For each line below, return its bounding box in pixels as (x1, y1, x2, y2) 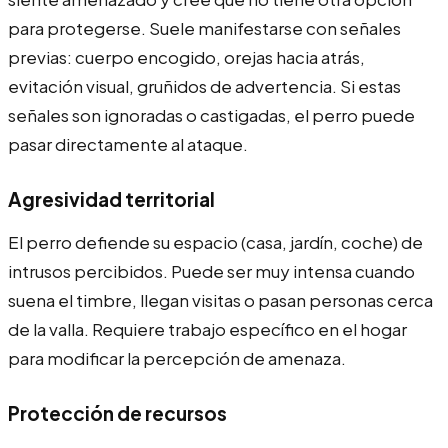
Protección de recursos (8, 400, 227, 425)
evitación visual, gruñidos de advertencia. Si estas (8, 74, 401, 97)
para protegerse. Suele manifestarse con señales (8, 16, 401, 39)
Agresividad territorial (8, 186, 215, 211)
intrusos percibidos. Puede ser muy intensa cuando (8, 259, 415, 282)
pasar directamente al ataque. (8, 132, 248, 155)
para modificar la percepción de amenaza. (8, 346, 346, 369)
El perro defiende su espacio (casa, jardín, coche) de (8, 230, 423, 253)
